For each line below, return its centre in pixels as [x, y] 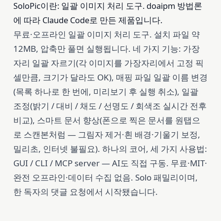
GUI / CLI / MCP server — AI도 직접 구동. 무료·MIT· [110, 163]
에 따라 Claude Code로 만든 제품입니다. [88, 20]
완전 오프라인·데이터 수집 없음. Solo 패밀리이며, [105, 177]
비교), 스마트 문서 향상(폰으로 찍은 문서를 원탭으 [107, 120]
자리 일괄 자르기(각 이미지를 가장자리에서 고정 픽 [108, 63]
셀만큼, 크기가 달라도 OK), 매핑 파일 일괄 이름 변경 [110, 77]
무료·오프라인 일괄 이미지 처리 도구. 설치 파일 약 [106, 34]
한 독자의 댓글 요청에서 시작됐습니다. [85, 191]
